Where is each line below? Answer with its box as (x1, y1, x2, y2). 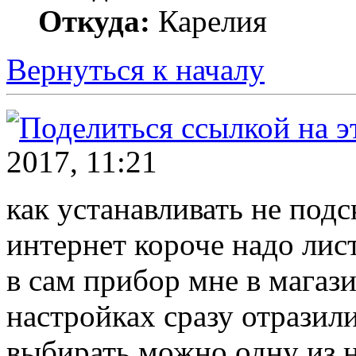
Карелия (150, 3, 267, 38)
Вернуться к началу (6, 52, 265, 87)
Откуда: (38, 3, 150, 38)
